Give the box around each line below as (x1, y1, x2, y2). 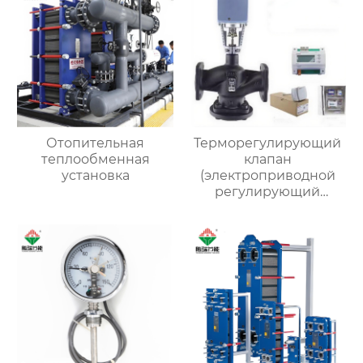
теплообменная (41, 152, 150, 168)
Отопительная (46, 135, 145, 152)
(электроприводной (199, 168, 335, 184)
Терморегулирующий (194, 135, 342, 152)
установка (61, 168, 130, 184)
